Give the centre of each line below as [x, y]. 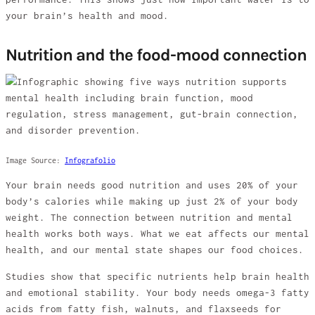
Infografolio [90, 160]
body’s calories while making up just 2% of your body [152, 202]
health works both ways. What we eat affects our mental [157, 234]
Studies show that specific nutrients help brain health [157, 276]
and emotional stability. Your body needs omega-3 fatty [157, 292]
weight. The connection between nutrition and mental [149, 218]
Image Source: [35, 160]
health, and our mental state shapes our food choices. [155, 250]
